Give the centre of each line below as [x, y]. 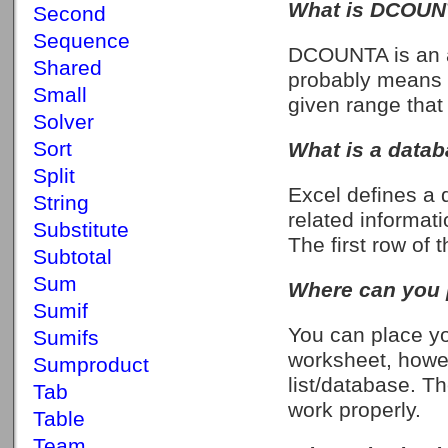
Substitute [81, 230]
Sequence [81, 41]
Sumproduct [91, 365]
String [61, 203]
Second [69, 14]
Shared [67, 68]
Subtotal [72, 257]
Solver [63, 122]
